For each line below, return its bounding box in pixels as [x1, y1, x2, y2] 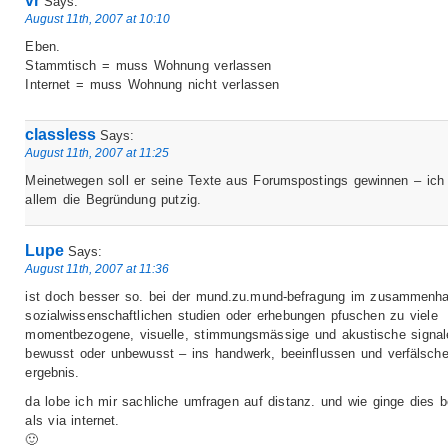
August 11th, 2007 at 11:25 [25, 146, 170, 160]
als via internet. [25, 412, 120, 428]
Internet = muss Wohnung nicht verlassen [25, 76, 280, 92]
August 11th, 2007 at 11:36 [25, 261, 170, 275]
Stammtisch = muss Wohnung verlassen [25, 57, 272, 73]
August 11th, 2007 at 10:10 [25, 11, 171, 25]
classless [25, 126, 97, 144]
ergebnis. [25, 364, 80, 380]
